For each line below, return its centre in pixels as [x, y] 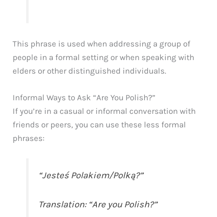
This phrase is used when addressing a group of [102, 43]
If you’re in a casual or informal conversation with [104, 111]
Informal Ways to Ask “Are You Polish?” [84, 97]
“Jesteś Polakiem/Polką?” [91, 175]
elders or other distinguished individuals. [90, 70]
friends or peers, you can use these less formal [100, 124]
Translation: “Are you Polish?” [98, 204]
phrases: [29, 138]
